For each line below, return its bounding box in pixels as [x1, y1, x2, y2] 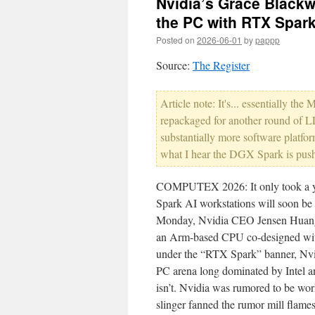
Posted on [156, 34, 195, 46]
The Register [193, 58, 250, 72]
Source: [156, 58, 193, 72]
